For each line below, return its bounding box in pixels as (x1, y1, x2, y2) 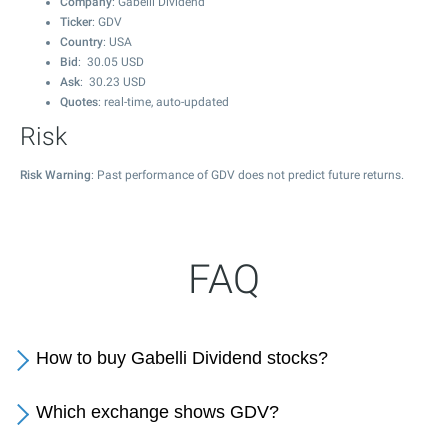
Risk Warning (20, 168, 91, 182)
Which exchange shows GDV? (36, 402, 279, 422)
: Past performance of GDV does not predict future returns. (91, 168, 404, 182)
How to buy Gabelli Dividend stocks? (36, 348, 328, 368)
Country (60, 35, 103, 49)
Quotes (60, 95, 98, 109)
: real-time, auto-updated (98, 95, 229, 109)
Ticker (60, 15, 92, 29)
